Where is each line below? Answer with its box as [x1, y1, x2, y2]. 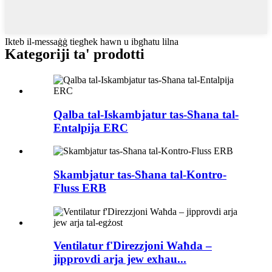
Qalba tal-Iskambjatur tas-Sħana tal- [53, 107, 239, 121]
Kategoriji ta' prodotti [5, 46, 144, 62]
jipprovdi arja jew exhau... [53, 253, 186, 266]
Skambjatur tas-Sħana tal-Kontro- [53, 168, 226, 181]
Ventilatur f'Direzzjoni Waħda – [53, 239, 212, 253]
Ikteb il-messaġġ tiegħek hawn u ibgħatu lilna [5, 36, 178, 47]
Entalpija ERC [53, 121, 128, 134]
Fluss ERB [53, 181, 106, 194]
